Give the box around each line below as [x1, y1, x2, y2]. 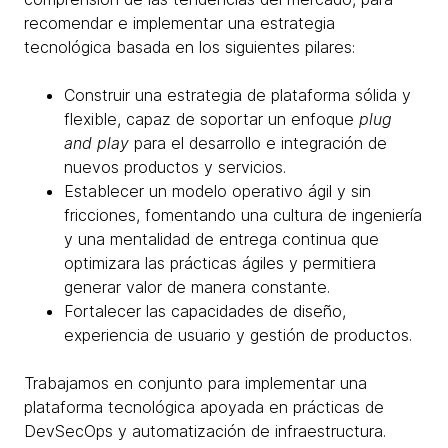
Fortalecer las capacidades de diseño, [64, 301, 346, 321]
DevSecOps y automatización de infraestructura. [24, 421, 386, 441]
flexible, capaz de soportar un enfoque [64, 109, 359, 129]
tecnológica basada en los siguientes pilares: [24, 37, 355, 57]
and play [64, 133, 129, 153]
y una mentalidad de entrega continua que [64, 229, 379, 249]
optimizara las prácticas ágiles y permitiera [64, 253, 376, 273]
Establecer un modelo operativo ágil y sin [64, 181, 371, 201]
